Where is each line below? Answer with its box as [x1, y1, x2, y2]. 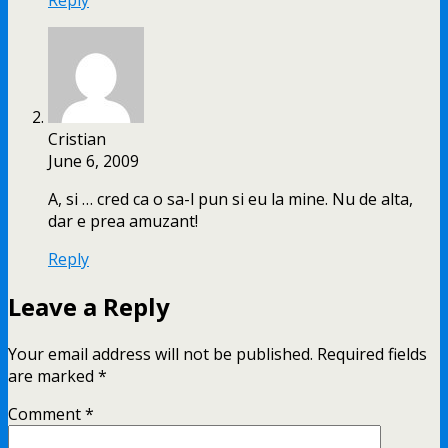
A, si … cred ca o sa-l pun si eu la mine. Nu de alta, [48, 187, 413, 210]
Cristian [48, 127, 106, 150]
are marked [8, 364, 98, 387]
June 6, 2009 [48, 149, 139, 172]
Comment [8, 402, 85, 425]
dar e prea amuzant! [48, 209, 198, 232]
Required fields [317, 342, 427, 365]
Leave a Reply [8, 289, 170, 323]
